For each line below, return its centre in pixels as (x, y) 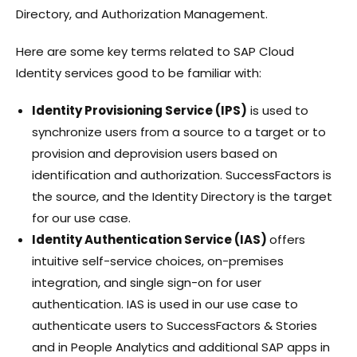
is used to (278, 110)
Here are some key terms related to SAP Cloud (155, 51)
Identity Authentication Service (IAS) (151, 239)
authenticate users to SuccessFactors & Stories (175, 325)
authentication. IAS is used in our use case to (165, 304)
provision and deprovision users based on (155, 153)
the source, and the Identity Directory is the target (182, 196)
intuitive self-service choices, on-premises (158, 261)
